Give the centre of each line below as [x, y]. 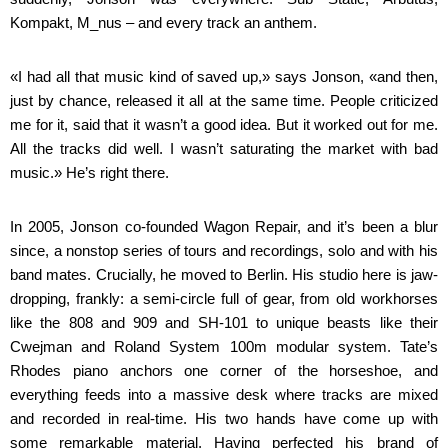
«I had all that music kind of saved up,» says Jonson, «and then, [224, 76]
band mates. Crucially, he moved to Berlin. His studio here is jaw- [224, 274]
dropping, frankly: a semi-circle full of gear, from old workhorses [224, 298]
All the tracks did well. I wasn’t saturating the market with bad [224, 148]
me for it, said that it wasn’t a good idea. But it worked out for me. [224, 124]
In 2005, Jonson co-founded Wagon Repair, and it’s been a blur [224, 226]
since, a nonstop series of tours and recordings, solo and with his [224, 250]
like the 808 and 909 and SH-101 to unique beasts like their [224, 322]
